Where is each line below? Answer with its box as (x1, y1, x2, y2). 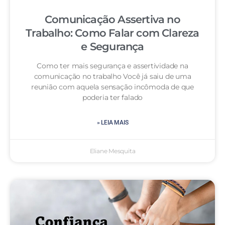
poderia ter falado (82, 93, 143, 102)
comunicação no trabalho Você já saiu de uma (34, 72, 191, 81)
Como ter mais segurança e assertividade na (37, 61, 188, 70)
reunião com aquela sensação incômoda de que (31, 82, 194, 91)
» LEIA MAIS (96, 119, 129, 126)
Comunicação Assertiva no (45, 13, 180, 26)
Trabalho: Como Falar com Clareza (26, 27, 199, 39)
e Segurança (81, 40, 144, 53)
